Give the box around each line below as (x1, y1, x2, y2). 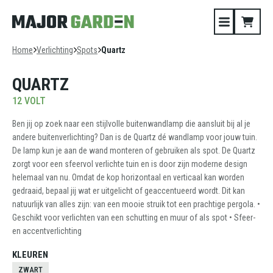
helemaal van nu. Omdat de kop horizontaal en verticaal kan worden (12, 172, 244, 182)
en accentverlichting (12, 226, 82, 236)
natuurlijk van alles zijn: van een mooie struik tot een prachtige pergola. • (12, 199, 260, 209)
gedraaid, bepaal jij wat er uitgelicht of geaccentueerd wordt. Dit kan (12, 186, 245, 196)
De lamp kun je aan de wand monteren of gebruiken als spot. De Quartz (12, 146, 255, 155)
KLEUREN (12, 249, 48, 260)
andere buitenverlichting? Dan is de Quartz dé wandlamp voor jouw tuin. (12, 132, 257, 142)
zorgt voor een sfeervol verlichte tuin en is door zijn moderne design (12, 159, 247, 169)
